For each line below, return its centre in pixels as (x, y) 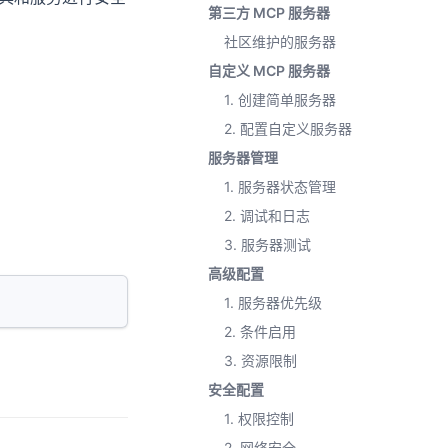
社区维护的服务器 (280, 41)
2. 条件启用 (260, 331)
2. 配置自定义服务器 (288, 128)
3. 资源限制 (260, 360)
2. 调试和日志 (267, 215)
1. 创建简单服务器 (280, 99)
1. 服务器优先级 (273, 302)
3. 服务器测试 (267, 244)
